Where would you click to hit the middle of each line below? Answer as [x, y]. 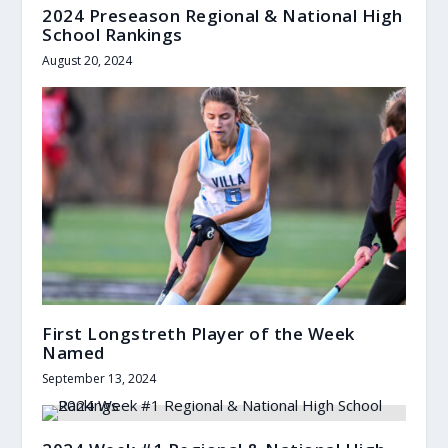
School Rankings [112, 34]
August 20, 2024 [87, 60]
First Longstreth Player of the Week [198, 333]
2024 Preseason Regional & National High [222, 15]
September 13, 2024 [99, 378]
